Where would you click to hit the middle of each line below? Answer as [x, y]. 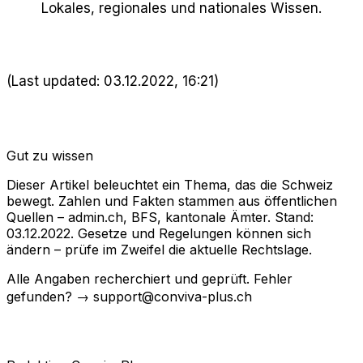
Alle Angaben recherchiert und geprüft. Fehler [149, 278]
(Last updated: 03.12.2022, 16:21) [113, 81]
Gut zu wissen [50, 155]
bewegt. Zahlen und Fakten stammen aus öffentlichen [172, 201]
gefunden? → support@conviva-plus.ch [129, 296]
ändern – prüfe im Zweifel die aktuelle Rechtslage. [159, 249]
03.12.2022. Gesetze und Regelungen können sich [159, 233]
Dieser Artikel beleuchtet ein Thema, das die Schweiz [170, 184]
